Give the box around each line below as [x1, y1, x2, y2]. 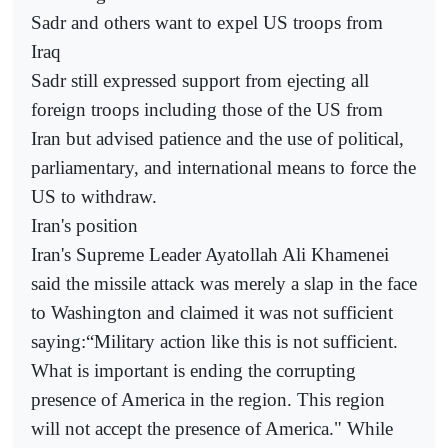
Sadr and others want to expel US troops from [31, 11, 383, 33]
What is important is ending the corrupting [31, 359, 356, 381]
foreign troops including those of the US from [31, 98, 383, 120]
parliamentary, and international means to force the [31, 156, 416, 178]
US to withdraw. [31, 185, 157, 207]
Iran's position [31, 214, 138, 236]
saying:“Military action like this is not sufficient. [31, 330, 398, 352]
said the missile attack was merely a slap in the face [31, 272, 417, 294]
